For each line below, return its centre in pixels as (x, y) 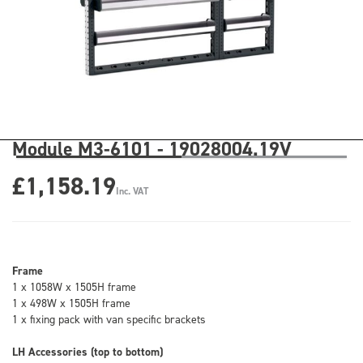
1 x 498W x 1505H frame (71, 303)
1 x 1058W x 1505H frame (74, 286)
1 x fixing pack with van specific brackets (109, 319)
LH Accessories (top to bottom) (88, 352)
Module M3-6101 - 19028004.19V (152, 149)
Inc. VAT (132, 191)
